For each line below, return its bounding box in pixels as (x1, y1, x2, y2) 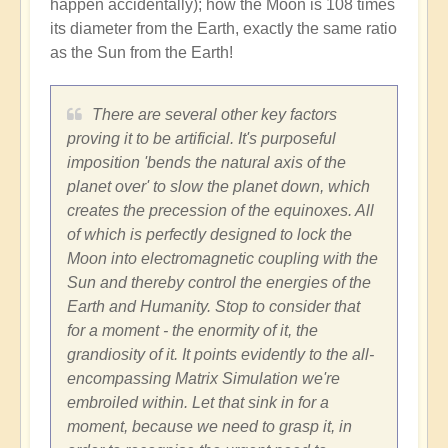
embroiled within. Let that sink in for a (67, 394, 329, 412)
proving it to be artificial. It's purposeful (67, 130, 336, 148)
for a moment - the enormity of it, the (67, 322, 318, 340)
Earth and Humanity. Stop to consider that (67, 298, 360, 316)
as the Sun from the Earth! (50, 44, 233, 62)
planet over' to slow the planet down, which (67, 178, 370, 196)
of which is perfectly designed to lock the (67, 226, 352, 244)
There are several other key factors (92, 106, 337, 124)
